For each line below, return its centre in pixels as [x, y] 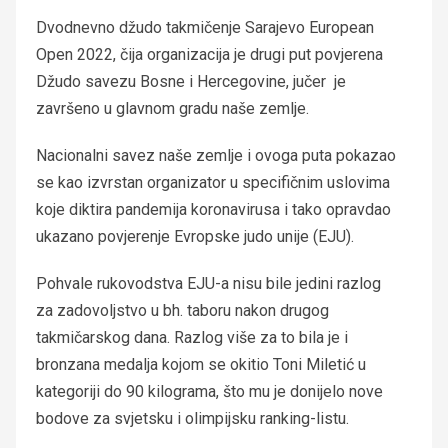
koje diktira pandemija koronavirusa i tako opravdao [213, 209]
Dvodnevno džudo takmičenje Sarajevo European [205, 27]
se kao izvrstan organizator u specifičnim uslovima [213, 182]
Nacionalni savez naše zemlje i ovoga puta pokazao [216, 155]
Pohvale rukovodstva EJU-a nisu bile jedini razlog [208, 283]
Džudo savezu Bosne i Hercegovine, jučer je [191, 81]
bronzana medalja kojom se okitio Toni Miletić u [201, 364]
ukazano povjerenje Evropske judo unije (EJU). [195, 236]
